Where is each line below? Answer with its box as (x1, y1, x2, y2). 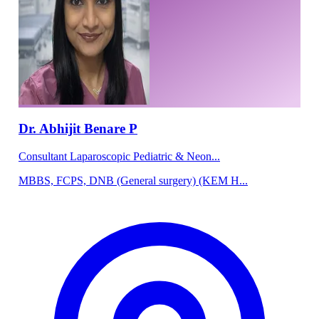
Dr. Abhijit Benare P (19, 121, 137, 137)
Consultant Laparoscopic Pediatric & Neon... (19, 150, 220, 163)
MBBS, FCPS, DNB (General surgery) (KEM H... (19, 174, 248, 187)
